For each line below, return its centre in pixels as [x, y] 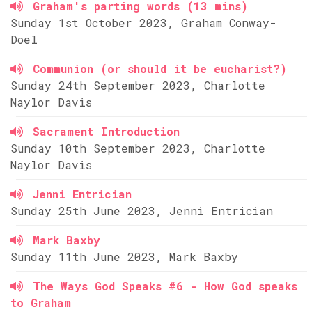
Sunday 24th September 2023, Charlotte [138, 85]
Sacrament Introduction [106, 131]
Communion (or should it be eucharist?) [160, 69]
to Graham [41, 303]
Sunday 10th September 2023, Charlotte [138, 148]
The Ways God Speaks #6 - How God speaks [165, 286]
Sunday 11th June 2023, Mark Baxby [124, 257]
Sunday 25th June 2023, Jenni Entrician [142, 211]
